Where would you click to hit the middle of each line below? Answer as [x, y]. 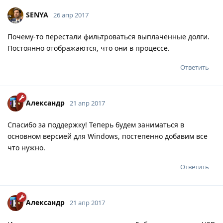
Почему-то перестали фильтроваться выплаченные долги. [109, 36]
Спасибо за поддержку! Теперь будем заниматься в [96, 124]
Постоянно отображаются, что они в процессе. [89, 48]
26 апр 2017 [71, 15]
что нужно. [26, 147]
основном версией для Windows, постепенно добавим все [108, 136]
